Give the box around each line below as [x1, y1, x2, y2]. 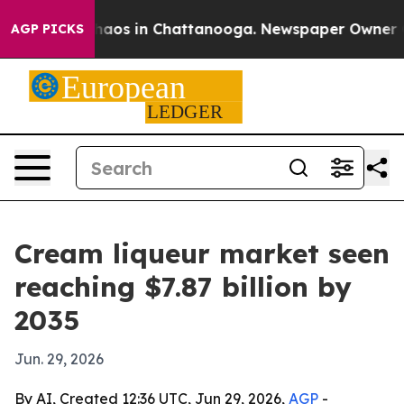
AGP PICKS [11, 21, 84, 37]
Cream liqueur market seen [14, 236, 390, 271]
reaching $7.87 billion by [14, 270, 352, 304]
